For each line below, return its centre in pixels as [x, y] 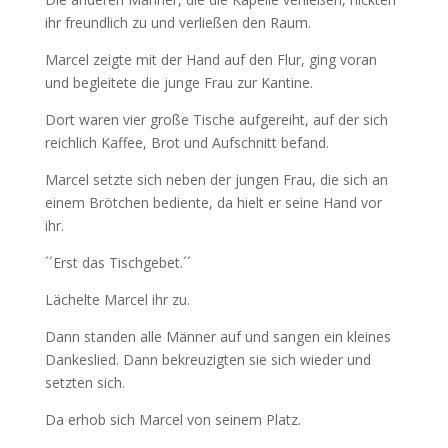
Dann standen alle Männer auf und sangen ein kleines [217, 337]
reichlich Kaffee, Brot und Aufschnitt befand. [186, 143]
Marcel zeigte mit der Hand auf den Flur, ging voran [210, 60]
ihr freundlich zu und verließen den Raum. [177, 23]
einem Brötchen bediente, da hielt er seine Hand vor [213, 203]
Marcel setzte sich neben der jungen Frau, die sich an [216, 180]
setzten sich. [84, 383]
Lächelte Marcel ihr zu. [117, 300]
